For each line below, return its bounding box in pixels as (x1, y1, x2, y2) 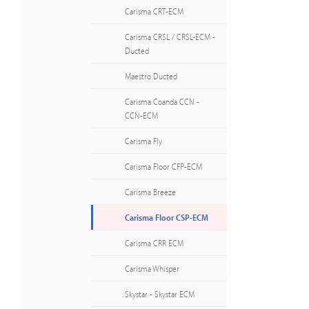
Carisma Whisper (125, 263, 179, 274)
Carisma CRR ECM (125, 237, 183, 248)
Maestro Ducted (125, 70, 177, 81)
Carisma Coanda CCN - (125, 96, 199, 107)
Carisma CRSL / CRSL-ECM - (125, 31, 215, 42)
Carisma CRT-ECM (125, 6, 183, 17)
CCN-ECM (125, 110, 158, 121)
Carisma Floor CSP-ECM (125, 212, 208, 223)
